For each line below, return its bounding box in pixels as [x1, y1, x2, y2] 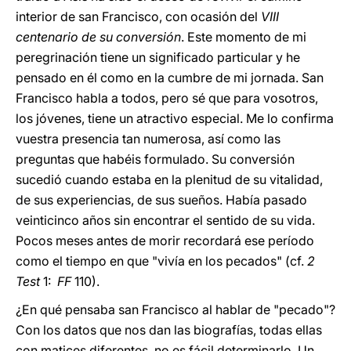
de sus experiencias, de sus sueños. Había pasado [16, 192, 307, 208]
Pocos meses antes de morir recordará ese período [16, 233, 314, 248]
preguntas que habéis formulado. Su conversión [16, 151, 295, 167]
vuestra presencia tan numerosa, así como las [16, 131, 280, 147]
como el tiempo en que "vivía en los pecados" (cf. [16, 253, 307, 269]
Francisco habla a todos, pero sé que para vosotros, [16, 90, 318, 106]
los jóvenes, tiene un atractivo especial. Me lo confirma [16, 110, 334, 126]
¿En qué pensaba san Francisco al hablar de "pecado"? [16, 302, 335, 317]
